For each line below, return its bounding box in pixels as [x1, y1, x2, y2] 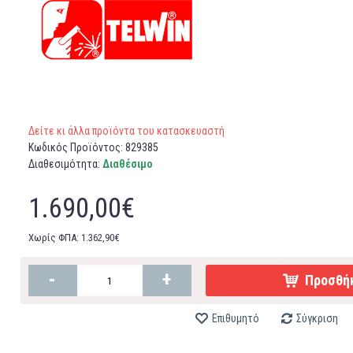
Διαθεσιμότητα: [28, 158, 102, 170]
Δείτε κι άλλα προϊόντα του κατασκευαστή [28, 124, 225, 137]
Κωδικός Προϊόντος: [28, 141, 125, 154]
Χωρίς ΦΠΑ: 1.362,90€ [28, 232, 120, 243]
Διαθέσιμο [102, 158, 153, 170]
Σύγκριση [295, 312, 338, 325]
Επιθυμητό [211, 312, 259, 325]
